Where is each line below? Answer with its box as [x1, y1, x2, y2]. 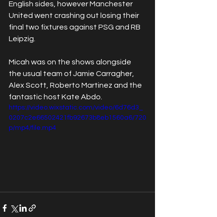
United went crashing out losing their [9, 12, 140, 19]
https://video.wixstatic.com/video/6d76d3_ [9, 104, 143, 111]
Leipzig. [9, 35, 37, 43]
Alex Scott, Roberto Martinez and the [9, 81, 143, 89]
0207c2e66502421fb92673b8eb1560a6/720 [9, 114, 146, 121]
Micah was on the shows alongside [9, 58, 133, 66]
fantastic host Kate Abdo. [9, 93, 104, 101]
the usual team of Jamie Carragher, [9, 70, 136, 77]
